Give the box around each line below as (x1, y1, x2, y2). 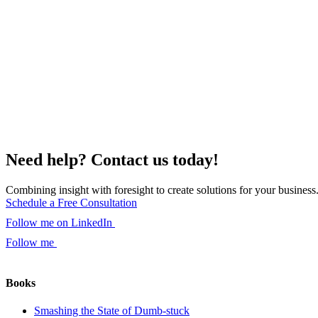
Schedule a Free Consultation (6, 196, 137, 209)
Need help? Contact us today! (6, 150, 219, 169)
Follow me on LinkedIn (6, 216, 115, 229)
